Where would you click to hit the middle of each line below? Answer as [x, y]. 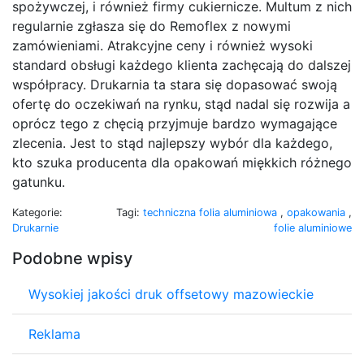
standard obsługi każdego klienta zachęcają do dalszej [182, 65]
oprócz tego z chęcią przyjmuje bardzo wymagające [175, 123]
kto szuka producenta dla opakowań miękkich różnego [182, 162]
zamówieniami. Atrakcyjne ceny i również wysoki [162, 45]
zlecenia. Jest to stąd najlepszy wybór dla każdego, [172, 143]
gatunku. [39, 182]
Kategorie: [37, 212]
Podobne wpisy [72, 258]
